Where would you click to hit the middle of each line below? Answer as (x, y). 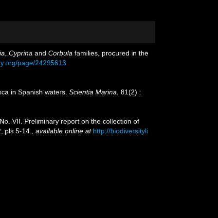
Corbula (60, 53)
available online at (63, 131)
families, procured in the (110, 53)
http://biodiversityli (120, 131)
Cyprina (21, 53)
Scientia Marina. (94, 92)
